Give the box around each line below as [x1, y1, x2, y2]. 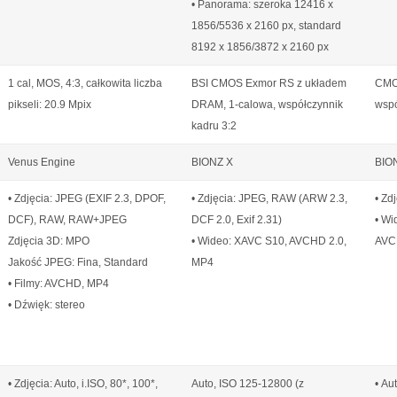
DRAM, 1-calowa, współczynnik [191, 98, 343, 111]
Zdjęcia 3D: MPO [8, 235, 90, 247]
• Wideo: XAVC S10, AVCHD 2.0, [191, 235, 346, 247]
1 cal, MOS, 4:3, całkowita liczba [8, 77, 162, 90]
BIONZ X [191, 156, 233, 168]
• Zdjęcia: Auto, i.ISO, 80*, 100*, [8, 378, 158, 390]
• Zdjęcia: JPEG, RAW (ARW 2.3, [191, 192, 347, 205]
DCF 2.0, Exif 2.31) [191, 214, 282, 226]
